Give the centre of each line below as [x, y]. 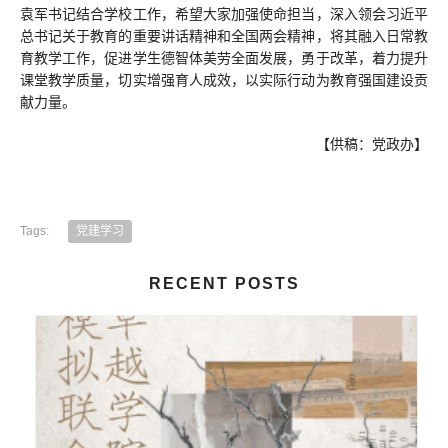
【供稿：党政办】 [372, 143]
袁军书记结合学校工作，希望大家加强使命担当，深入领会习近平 [224, 13]
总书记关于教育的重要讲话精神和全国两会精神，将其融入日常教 [224, 35]
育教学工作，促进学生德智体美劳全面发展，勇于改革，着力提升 [224, 57]
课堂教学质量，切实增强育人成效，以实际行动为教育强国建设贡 [224, 79]
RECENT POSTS [224, 283]
